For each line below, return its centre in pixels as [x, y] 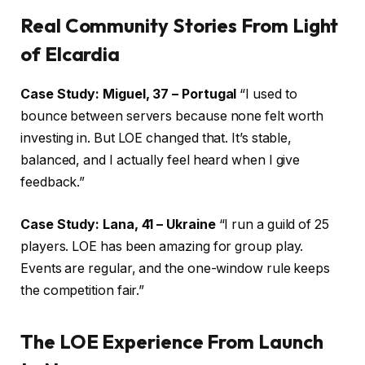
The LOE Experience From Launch [172, 342]
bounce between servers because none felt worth [172, 117]
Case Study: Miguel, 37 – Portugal [129, 95]
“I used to [267, 95]
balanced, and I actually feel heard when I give [161, 161]
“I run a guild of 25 [272, 224]
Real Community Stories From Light [180, 26]
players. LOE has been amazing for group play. [162, 246]
